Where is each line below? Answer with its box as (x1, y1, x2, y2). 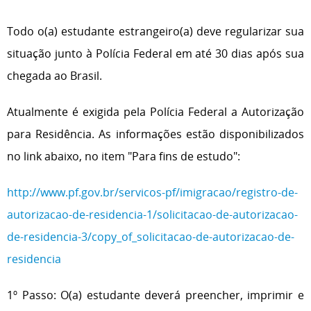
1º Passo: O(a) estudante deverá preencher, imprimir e (7, 287, 304, 303)
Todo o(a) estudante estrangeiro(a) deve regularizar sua (7, 24, 304, 39)
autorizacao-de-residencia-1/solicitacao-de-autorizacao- (7, 207, 298, 222)
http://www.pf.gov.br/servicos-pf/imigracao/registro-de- (7, 185, 298, 200)
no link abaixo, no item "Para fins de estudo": (7, 149, 240, 164)
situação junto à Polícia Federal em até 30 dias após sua (7, 46, 304, 61)
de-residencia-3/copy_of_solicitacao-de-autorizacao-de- (7, 229, 294, 244)
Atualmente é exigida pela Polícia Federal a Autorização (7, 104, 304, 119)
